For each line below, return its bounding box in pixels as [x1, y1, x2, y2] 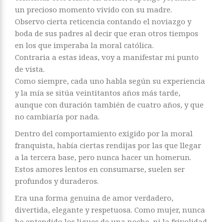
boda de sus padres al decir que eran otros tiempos [15, 28, 198, 38]
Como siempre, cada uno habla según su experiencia [15, 75, 205, 86]
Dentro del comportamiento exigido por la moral [15, 128, 193, 138]
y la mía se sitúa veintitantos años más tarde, [15, 87, 180, 98]
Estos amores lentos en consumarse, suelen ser [15, 164, 185, 174]
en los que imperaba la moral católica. [15, 40, 154, 50]
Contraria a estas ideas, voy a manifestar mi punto [15, 52, 199, 62]
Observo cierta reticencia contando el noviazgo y [15, 16, 191, 26]
